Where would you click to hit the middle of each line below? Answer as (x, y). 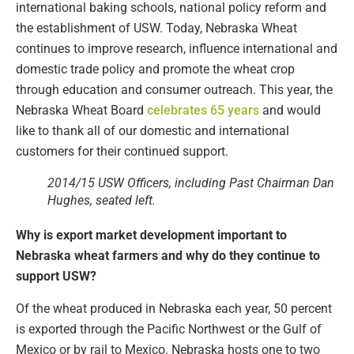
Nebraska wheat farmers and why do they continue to (168, 256)
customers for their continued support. (122, 152)
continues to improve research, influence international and (177, 49)
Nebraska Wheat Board (81, 111)
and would (290, 111)
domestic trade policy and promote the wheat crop (155, 70)
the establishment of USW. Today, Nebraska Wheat (156, 28)
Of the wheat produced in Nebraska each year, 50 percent (174, 308)
